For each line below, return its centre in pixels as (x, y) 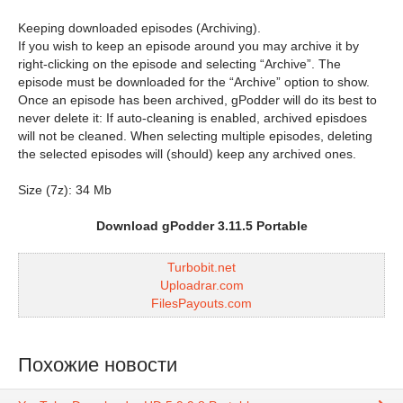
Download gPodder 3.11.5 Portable (201, 226)
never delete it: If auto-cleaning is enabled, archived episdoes (193, 118)
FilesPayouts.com (201, 303)
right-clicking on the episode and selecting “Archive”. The (179, 64)
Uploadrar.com (201, 285)
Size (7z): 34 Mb (65, 190)
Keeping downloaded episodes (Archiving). (139, 28)
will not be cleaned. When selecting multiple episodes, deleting (195, 136)
